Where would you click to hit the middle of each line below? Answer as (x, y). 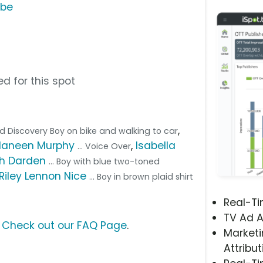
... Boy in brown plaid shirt (141, 176)
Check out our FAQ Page (64, 225)
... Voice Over (104, 146)
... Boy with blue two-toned (104, 161)
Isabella (156, 145)
